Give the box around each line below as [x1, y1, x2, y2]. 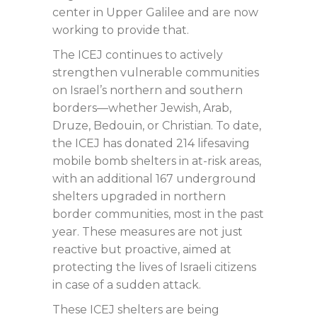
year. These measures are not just [52, 224, 243, 238]
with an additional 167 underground [52, 171, 256, 185]
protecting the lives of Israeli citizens [52, 260, 256, 274]
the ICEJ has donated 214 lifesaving [52, 136, 250, 150]
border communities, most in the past [52, 207, 264, 221]
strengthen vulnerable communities [52, 65, 259, 79]
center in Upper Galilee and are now [52, 5, 258, 19]
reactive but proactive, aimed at [52, 242, 231, 256]
